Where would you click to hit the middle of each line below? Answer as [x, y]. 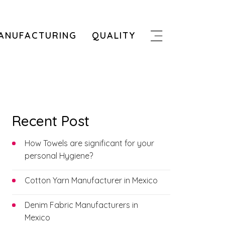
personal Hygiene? [59, 156]
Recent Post [50, 121]
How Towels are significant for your [89, 143]
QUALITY [114, 35]
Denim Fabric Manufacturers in [81, 205]
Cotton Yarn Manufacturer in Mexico [91, 180]
